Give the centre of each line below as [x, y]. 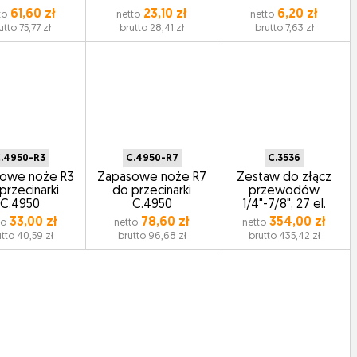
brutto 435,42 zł [284, 236]
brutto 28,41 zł [152, 28]
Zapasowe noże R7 [152, 178]
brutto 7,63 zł [284, 28]
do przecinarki [152, 191]
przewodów [284, 191]
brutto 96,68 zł [152, 236]
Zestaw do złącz [284, 178]
